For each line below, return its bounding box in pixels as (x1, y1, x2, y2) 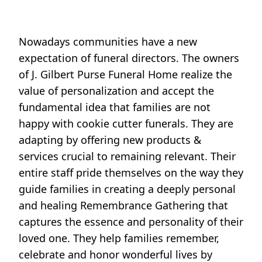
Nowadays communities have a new (19, 35, 197, 49)
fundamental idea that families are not (19, 100, 211, 115)
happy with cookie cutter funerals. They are (19, 116, 233, 131)
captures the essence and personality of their (19, 215, 243, 229)
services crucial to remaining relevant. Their (19, 149, 236, 164)
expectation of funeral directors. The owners (19, 51, 239, 65)
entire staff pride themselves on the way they (19, 166, 243, 180)
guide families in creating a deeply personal (19, 182, 236, 196)
